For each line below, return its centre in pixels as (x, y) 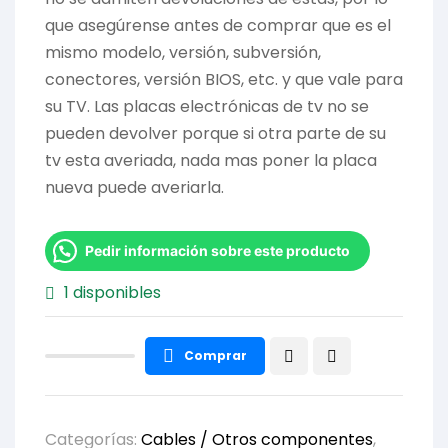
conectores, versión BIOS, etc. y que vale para (224, 80)
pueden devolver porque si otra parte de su (215, 134)
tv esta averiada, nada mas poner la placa (211, 161)
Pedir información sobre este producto (217, 251)
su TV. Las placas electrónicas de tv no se (207, 107)
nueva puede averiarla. (134, 188)
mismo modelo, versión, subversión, (183, 53)
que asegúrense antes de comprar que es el (218, 26)
